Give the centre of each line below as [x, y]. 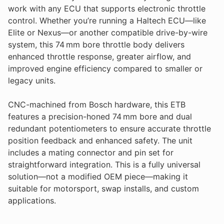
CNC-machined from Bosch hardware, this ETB [97, 104]
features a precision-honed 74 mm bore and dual [100, 116]
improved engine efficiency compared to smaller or [105, 68]
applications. [32, 200]
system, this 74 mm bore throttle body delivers [96, 44]
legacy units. [33, 80]
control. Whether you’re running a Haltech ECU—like [107, 20]
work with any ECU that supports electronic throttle [107, 8]
